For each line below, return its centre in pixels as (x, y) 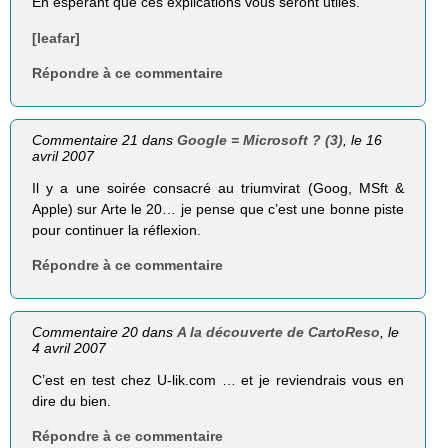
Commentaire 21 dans (105, 139)
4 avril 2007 (69, 347)
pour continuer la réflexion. (117, 229)
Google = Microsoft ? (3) (260, 139)
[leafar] (56, 37)
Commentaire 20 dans (105, 331)
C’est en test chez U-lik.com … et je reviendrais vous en (218, 380)
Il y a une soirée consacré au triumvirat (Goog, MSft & (218, 187)
